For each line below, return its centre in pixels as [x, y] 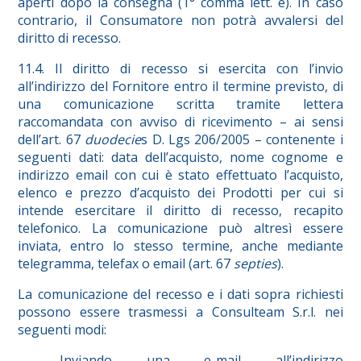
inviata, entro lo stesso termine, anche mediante [180, 246]
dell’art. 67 [52, 140]
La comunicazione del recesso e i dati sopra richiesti [180, 295]
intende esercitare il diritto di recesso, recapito [180, 211]
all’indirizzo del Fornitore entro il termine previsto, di [180, 87]
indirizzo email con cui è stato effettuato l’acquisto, [180, 175]
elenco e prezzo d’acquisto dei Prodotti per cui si [180, 193]
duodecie [113, 140]
